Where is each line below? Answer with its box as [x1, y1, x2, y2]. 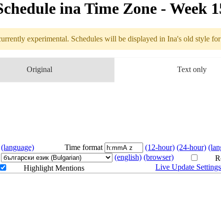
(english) [114, 153, 142, 162]
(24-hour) [177, 143, 206, 152]
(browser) [143, 153, 174, 162]
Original [26, 65, 52, 74]
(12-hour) [145, 143, 175, 152]
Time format [65, 143, 103, 152]
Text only [177, 65, 207, 74]
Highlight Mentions [22, 164, 85, 173]
